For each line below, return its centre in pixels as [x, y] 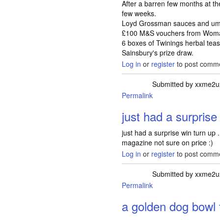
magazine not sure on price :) [168, 142]
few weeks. [139, 13]
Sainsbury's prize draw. [158, 53]
